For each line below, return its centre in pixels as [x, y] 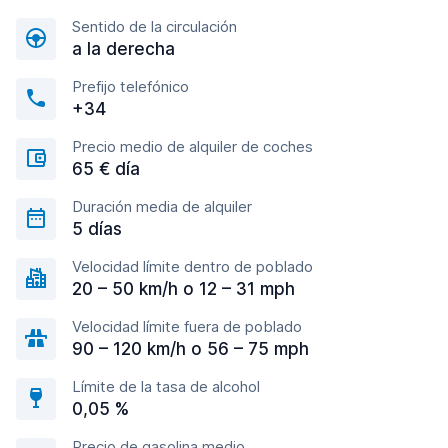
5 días [97, 229]
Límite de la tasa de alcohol [166, 386]
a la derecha [123, 49]
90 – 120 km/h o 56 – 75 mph [190, 349]
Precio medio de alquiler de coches [192, 146]
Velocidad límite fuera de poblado [187, 326]
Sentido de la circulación [154, 26]
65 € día [106, 169]
